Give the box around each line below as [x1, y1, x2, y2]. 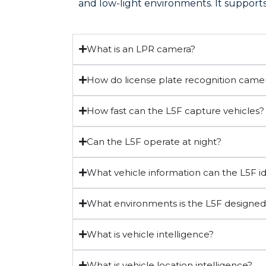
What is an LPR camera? [87, 43, 195, 55]
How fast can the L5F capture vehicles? [87, 104, 264, 116]
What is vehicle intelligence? [87, 228, 214, 240]
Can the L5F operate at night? [87, 135, 221, 147]
